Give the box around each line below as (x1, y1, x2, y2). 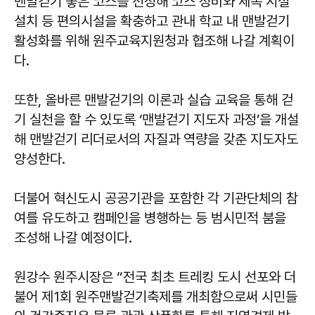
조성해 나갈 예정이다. (14, 229, 132, 247)
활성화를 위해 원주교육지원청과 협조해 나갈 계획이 (14, 32, 295, 50)
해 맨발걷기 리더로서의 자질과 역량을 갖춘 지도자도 (14, 131, 298, 148)
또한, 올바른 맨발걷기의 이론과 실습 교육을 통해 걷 (14, 91, 293, 109)
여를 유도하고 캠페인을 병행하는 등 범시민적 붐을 (14, 210, 286, 227)
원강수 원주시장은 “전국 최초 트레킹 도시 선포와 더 (14, 269, 296, 286)
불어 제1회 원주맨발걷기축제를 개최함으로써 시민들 (14, 288, 297, 306)
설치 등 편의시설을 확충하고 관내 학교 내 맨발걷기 (14, 13, 290, 30)
